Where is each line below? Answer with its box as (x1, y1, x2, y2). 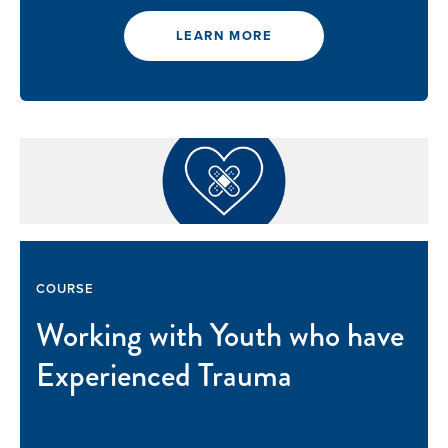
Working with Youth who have (36, 312, 404, 360)
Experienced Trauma (36, 352, 292, 400)
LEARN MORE (175, 26, 273, 46)
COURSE (36, 279, 95, 299)
